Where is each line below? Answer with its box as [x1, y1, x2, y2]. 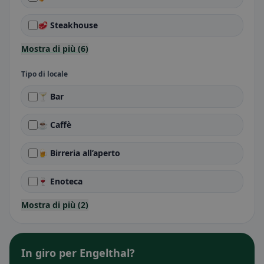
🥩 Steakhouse [38, 19, 98, 31]
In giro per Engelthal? [21, 246, 135, 260]
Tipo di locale [21, 69, 68, 79]
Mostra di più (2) [21, 199, 88, 210]
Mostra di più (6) [21, 43, 88, 54]
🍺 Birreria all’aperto [38, 147, 120, 159]
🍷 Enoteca [38, 176, 82, 187]
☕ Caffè [38, 119, 71, 130]
